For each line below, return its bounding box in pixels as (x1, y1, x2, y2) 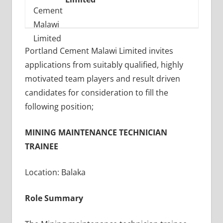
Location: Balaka (24, 167, 86, 178)
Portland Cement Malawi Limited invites (24, 45, 173, 57)
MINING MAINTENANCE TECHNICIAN (24, 127, 167, 138)
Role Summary (24, 193, 83, 204)
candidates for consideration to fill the (24, 87, 168, 99)
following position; (24, 101, 94, 112)
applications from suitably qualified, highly (24, 59, 183, 71)
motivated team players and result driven (24, 73, 180, 85)
